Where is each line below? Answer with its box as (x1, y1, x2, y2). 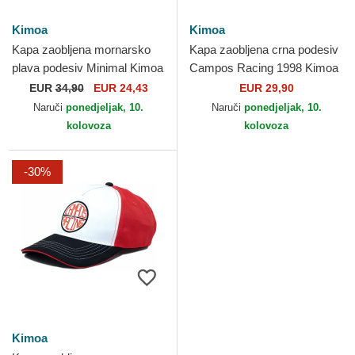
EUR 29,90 (239, 82, 294, 94)
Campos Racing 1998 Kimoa (189, 61, 338, 74)
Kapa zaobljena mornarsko (12, 43, 151, 56)
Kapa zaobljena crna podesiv (189, 43, 338, 56)
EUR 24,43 (90, 82, 148, 94)
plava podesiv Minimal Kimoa (12, 61, 163, 74)
